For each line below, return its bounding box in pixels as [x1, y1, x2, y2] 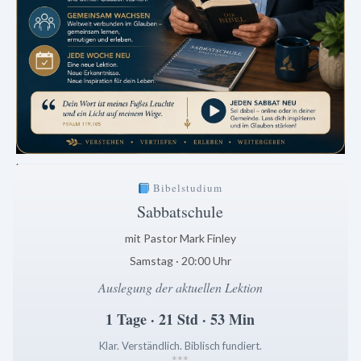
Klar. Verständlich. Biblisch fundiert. [98, 339, 262, 353]
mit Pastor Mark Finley [124, 231, 236, 246]
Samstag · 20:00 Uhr [129, 254, 231, 268]
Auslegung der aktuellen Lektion [98, 279, 263, 297]
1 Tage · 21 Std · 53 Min [106, 309, 255, 330]
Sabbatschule [137, 201, 224, 223]
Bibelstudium [150, 180, 223, 196]
